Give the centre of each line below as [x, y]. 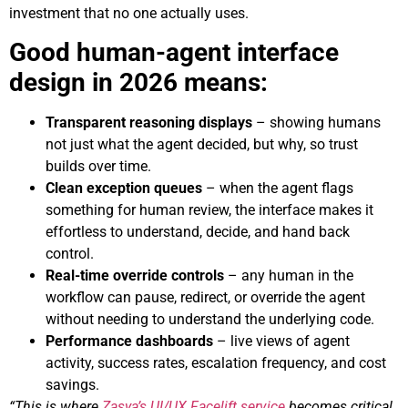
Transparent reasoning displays [151, 122]
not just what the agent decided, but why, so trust [202, 144]
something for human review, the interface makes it [209, 209]
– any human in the [289, 275]
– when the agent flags [280, 188]
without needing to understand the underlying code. [210, 319]
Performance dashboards [129, 341]
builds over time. [98, 166]
